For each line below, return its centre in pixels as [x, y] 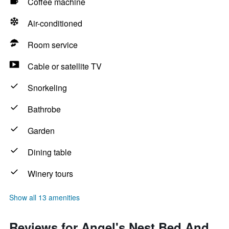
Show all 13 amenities [44, 197]
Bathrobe [44, 109]
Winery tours [50, 174]
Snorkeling [47, 88]
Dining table [50, 152]
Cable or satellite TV [65, 66]
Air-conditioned [55, 23]
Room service [53, 45]
